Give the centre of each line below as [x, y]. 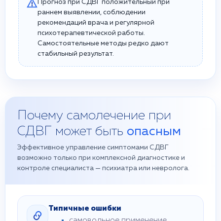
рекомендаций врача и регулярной [96, 23]
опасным [154, 132]
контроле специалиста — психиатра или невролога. [103, 168]
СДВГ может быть [72, 132]
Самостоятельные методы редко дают [103, 43]
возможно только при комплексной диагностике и [101, 158]
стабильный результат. [76, 54]
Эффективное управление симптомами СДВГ [93, 147]
